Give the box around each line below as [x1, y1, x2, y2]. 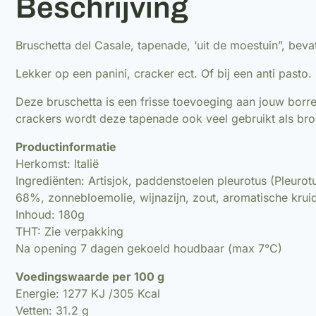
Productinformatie [16, 139, 116, 154]
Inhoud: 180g [16, 207, 85, 221]
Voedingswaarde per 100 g [16, 269, 164, 284]
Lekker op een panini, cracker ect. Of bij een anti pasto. [16, 66, 312, 80]
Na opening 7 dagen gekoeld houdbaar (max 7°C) [16, 241, 282, 255]
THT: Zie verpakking [16, 224, 123, 238]
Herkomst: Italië [16, 156, 99, 171]
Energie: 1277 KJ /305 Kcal [16, 286, 160, 300]
